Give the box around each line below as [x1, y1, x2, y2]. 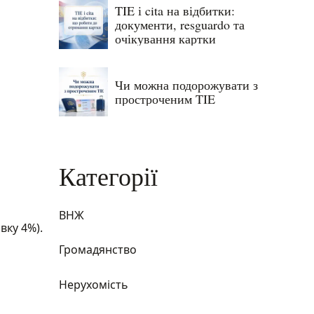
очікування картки [115, 30, 216, 48]
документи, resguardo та [115, 16, 245, 34]
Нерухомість [59, 276, 128, 292]
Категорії [59, 158, 158, 193]
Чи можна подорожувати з [115, 76, 258, 93]
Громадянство [59, 242, 137, 258]
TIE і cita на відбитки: [115, 2, 235, 20]
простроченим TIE [115, 90, 215, 107]
